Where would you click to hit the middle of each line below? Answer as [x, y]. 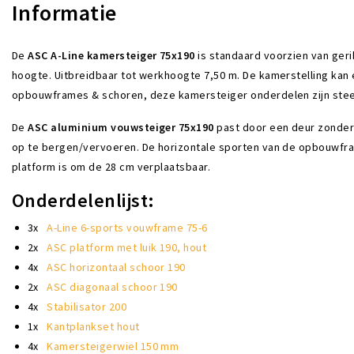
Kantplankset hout [93, 326]
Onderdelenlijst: [83, 200]
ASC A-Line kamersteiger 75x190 [111, 55]
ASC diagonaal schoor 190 [112, 286]
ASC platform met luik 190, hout [127, 247]
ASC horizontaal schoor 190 [116, 267]
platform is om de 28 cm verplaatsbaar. [111, 166]
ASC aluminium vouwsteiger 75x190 [121, 127]
